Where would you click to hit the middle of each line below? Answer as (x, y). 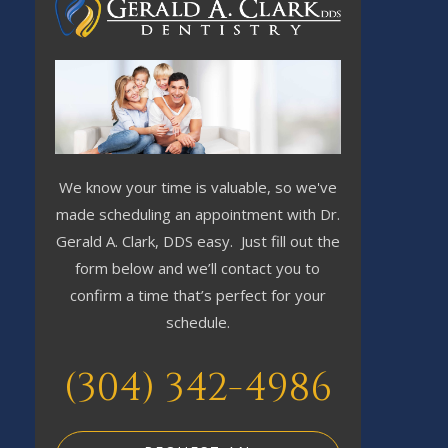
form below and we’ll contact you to (198, 268)
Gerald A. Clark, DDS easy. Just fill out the (197, 241)
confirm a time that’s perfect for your (197, 295)
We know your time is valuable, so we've (197, 187)
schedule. (197, 322)
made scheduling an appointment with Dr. (197, 214)
